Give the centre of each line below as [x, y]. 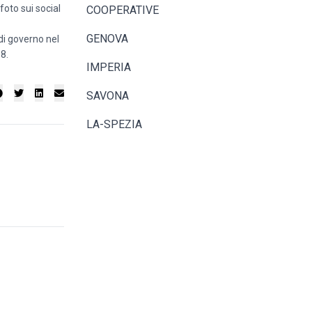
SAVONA [108, 96]
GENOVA [107, 39]
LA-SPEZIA [114, 124]
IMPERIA [109, 67]
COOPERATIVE [123, 10]
